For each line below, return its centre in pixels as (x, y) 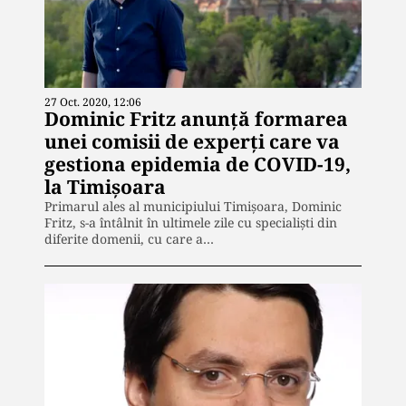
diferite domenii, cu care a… (129, 239)
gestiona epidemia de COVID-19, (198, 164)
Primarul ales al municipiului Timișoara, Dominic (193, 207)
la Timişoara (105, 187)
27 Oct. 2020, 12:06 (93, 102)
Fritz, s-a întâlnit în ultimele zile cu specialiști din (191, 223)
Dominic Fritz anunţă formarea (196, 119)
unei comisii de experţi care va (192, 142)
